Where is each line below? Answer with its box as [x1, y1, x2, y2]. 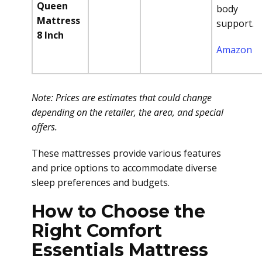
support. [216, 17, 254, 30]
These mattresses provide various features [32, 147, 221, 160]
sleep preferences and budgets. [32, 176, 170, 189]
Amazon [216, 43, 252, 56]
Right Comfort [32, 220, 162, 242]
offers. [32, 120, 57, 133]
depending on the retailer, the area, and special [32, 106, 223, 119]
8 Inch [37, 29, 64, 42]
